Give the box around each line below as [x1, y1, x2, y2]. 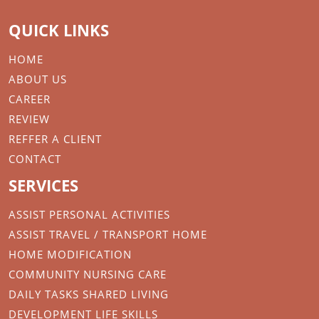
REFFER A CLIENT [9, 132, 102, 147]
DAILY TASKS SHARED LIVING [9, 287, 169, 302]
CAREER [9, 92, 51, 107]
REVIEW [9, 112, 50, 127]
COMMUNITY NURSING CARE [9, 267, 167, 282]
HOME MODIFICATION [9, 247, 132, 262]
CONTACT [9, 152, 61, 167]
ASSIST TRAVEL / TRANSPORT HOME [9, 227, 207, 242]
